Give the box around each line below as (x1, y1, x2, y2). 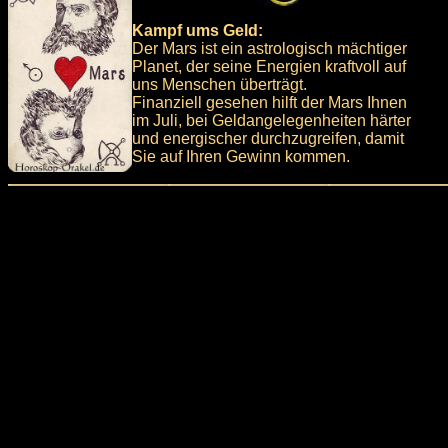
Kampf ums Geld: (132, 21, 263, 39)
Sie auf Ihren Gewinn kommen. (132, 147, 350, 165)
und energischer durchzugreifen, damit (132, 129, 404, 147)
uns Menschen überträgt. (132, 75, 307, 93)
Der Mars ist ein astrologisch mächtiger (132, 39, 407, 57)
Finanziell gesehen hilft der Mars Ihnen (132, 93, 407, 111)
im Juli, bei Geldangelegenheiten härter (132, 111, 411, 129)
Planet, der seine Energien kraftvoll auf (132, 57, 406, 75)
